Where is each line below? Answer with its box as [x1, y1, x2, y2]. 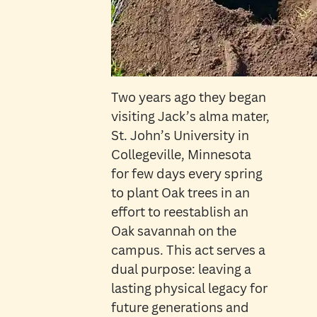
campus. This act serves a [110, 241, 265, 259]
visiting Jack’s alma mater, [110, 108, 270, 125]
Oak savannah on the [110, 222, 236, 240]
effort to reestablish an [110, 203, 248, 221]
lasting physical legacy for [110, 279, 267, 297]
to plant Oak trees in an [110, 184, 250, 202]
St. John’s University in [110, 127, 249, 144]
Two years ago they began [110, 88, 266, 106]
